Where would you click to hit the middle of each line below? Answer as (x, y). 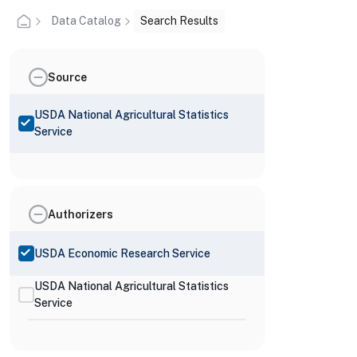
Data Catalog (86, 21)
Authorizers (80, 214)
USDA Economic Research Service (122, 253)
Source (67, 77)
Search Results (179, 21)
